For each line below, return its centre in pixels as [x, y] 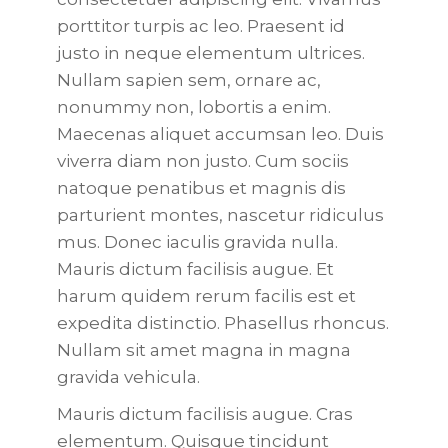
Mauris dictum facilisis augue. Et [195, 269]
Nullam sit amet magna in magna [203, 350]
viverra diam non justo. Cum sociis [202, 161]
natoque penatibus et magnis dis [201, 188]
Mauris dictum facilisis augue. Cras [204, 414]
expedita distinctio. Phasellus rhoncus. [222, 323]
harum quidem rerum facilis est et [206, 296]
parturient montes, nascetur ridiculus [220, 215]
